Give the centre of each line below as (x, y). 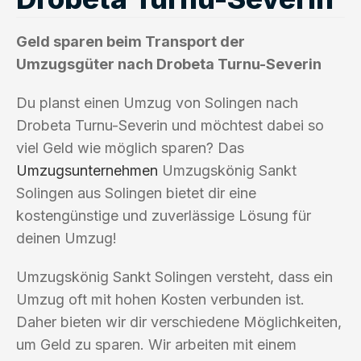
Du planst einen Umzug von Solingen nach (157, 102)
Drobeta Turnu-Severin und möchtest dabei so (170, 125)
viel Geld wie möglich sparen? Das (130, 147)
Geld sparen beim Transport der (131, 41)
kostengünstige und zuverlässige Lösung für (164, 215)
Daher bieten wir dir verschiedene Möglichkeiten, (179, 322)
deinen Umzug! (66, 238)
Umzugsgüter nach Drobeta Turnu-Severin (169, 64)
